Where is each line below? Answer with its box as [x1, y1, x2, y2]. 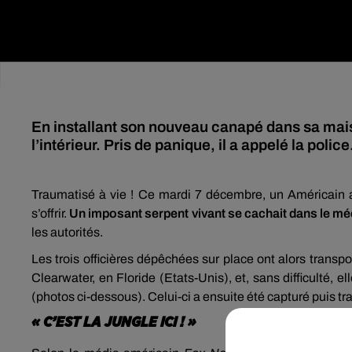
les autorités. [31, 225, 103, 239]
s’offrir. [31, 207, 70, 220]
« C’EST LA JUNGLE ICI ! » [31, 315, 196, 330]
